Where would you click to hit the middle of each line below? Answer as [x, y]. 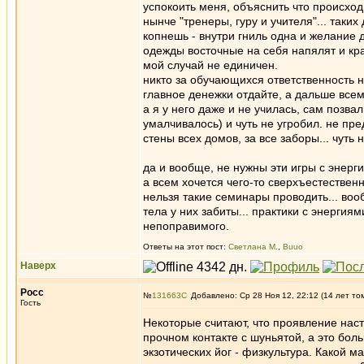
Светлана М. [253, 247]
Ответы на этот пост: [186, 247]
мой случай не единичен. [210, 65]
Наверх [38, 266]
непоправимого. [186, 226]
